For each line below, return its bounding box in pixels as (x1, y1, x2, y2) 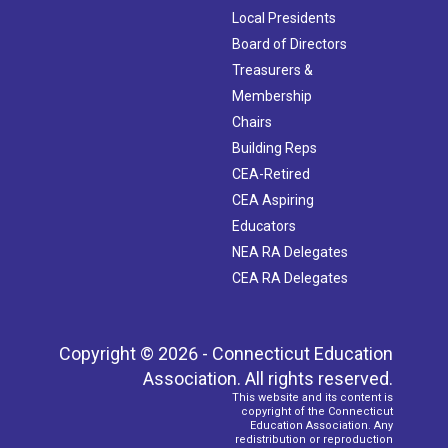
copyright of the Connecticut (241, 405, 393, 419)
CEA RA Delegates (232, 270, 348, 287)
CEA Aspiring (232, 192, 314, 209)
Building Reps (232, 140, 317, 157)
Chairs (232, 114, 272, 131)
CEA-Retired (232, 166, 310, 183)
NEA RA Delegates (232, 244, 348, 261)
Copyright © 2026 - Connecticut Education (59, 343, 393, 365)
